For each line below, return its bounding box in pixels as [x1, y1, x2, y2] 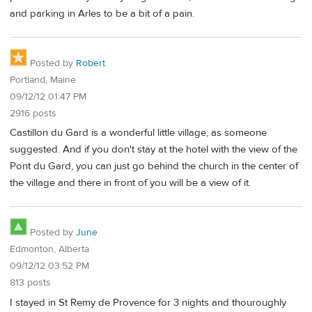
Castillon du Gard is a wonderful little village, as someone [10, 126, 267, 140]
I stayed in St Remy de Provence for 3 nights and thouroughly [10, 295, 286, 309]
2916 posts [10, 107, 56, 120]
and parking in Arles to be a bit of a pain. [10, 6, 194, 20]
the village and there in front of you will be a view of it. [10, 176, 251, 190]
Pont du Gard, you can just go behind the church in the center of [10, 159, 298, 173]
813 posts [10, 276, 51, 289]
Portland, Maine [10, 73, 76, 86]
